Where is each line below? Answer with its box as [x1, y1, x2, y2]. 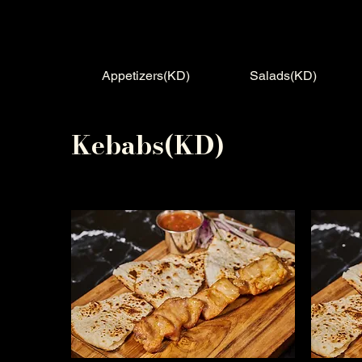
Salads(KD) [250, 67, 318, 83]
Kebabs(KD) [71, 124, 225, 165]
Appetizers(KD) [101, 67, 190, 83]
